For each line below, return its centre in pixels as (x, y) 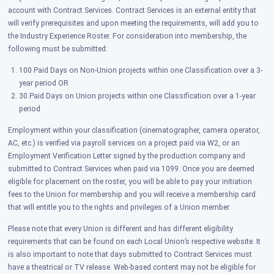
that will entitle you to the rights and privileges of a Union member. (120, 208)
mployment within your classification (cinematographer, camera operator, (136, 131)
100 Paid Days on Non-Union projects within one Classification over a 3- (140, 71)
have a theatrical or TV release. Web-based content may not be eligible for (132, 268)
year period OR (43, 83)
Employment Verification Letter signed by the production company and (127, 156)
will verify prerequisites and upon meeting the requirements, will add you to (134, 24)
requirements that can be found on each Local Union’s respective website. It (135, 242)
